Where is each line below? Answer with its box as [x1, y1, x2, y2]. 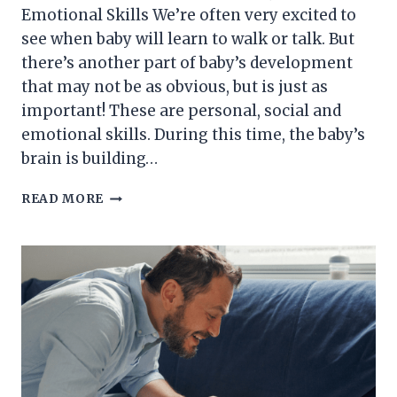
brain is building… [21, 149, 158, 169]
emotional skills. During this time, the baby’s [21, 125, 365, 145]
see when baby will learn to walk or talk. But [21, 29, 354, 50]
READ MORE [21, 191, 105, 207]
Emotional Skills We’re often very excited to [21, 5, 356, 26]
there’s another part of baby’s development [21, 53, 353, 74]
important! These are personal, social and [21, 101, 341, 121]
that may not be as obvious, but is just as [21, 77, 328, 97]
